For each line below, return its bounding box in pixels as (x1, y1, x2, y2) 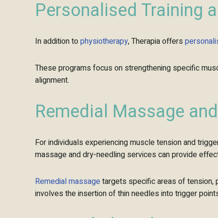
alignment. (35, 74, 69, 86)
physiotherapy (80, 36, 128, 47)
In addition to (35, 36, 80, 47)
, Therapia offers (128, 36, 185, 47)
